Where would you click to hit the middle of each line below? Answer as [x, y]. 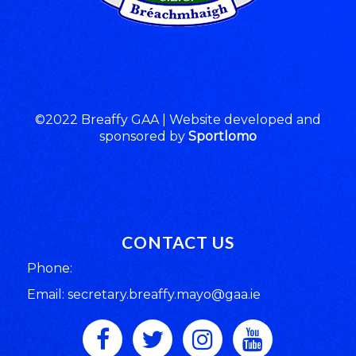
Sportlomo [222, 136]
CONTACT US [178, 242]
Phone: [49, 269]
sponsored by [143, 136]
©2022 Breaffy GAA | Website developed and [178, 119]
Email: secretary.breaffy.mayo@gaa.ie [143, 295]
